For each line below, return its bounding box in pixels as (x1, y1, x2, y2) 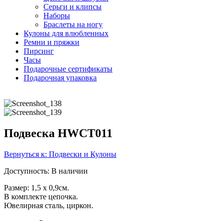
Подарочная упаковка (24, 74, 97, 82)
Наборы (43, 11, 70, 20)
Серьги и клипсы (43, 2, 102, 11)
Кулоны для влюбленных (24, 29, 109, 38)
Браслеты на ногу (43, 20, 103, 29)
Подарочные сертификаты (24, 65, 112, 74)
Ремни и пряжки (24, 38, 79, 47)
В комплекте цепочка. (4, 192, 78, 201)
